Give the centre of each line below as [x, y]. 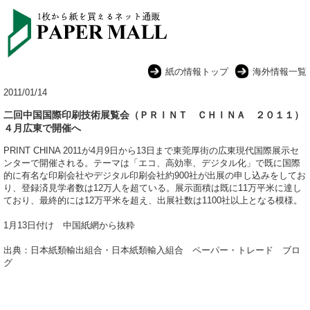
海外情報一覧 [280, 72]
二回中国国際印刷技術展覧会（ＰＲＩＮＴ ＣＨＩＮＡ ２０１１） [154, 115]
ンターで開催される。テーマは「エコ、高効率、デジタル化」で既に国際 [152, 163]
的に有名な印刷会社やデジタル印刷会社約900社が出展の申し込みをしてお [155, 176]
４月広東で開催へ [42, 128]
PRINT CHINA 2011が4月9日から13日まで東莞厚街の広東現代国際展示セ [151, 151]
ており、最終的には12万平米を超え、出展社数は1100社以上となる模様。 [153, 201]
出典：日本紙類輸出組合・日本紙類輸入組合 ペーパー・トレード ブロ [152, 250]
